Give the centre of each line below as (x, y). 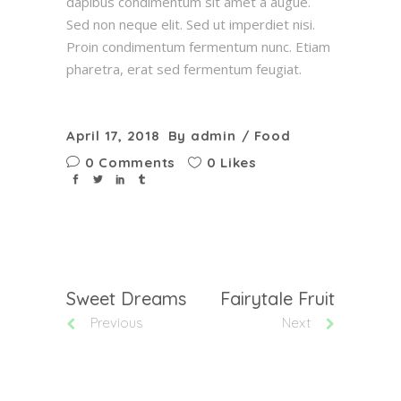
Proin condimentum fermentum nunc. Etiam (198, 46)
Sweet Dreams (126, 298)
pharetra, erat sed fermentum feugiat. (184, 68)
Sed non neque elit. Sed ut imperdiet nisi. (191, 24)
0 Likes (231, 162)
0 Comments (128, 162)
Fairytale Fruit (277, 298)
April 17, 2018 (113, 135)
